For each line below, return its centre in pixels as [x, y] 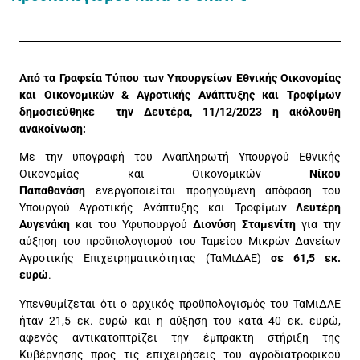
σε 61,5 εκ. [306, 258]
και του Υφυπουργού [131, 225]
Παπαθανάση [52, 191]
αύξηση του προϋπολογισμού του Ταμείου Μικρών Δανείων [180, 241]
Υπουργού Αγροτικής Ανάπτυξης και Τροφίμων [157, 208]
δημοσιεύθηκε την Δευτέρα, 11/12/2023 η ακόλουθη [180, 112]
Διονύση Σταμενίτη [244, 225]
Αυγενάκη [45, 225]
